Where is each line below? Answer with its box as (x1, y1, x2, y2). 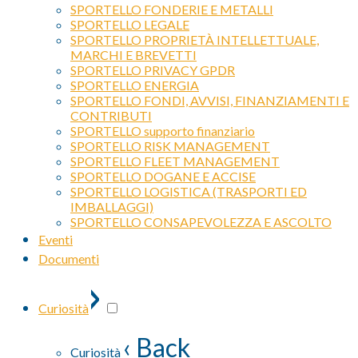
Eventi (38, 232, 73, 247)
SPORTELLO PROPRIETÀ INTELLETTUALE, (70, 32, 319, 47)
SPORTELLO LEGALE (70, 17, 189, 32)
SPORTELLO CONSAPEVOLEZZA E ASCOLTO (70, 214, 332, 229)
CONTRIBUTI (70, 108, 152, 123)
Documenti (38, 251, 99, 266)
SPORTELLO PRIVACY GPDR (70, 62, 235, 78)
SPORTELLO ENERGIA (70, 78, 199, 93)
